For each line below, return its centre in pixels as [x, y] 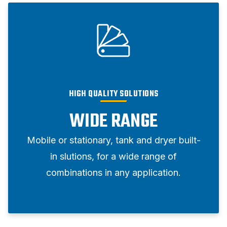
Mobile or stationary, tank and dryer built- [113, 140]
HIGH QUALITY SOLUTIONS [113, 94]
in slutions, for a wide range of [113, 156]
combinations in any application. [113, 172]
